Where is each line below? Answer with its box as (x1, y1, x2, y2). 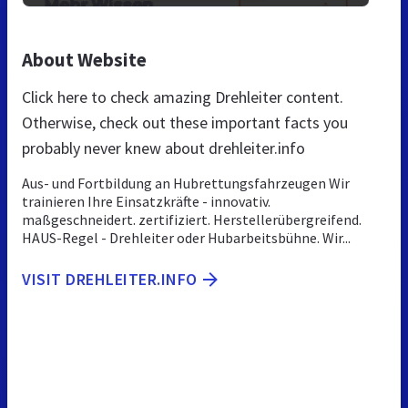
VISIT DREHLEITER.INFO (22, 268, 198, 290)
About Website (22, 46, 147, 72)
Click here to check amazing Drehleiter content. (22, 86, 343, 107)
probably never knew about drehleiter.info (22, 137, 305, 158)
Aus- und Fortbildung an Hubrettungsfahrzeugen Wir (22, 173, 350, 192)
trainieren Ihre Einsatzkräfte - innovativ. (22, 191, 270, 210)
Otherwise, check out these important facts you (22, 111, 348, 133)
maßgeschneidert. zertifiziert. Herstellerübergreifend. (22, 209, 362, 229)
